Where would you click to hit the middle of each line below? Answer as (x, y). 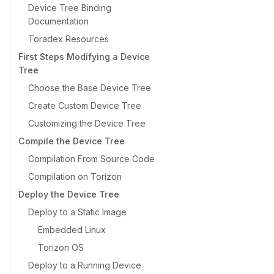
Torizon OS (61, 247)
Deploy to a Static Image (77, 212)
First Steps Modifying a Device (84, 56)
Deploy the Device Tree (69, 194)
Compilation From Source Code (91, 158)
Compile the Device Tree (72, 141)
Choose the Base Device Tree (90, 87)
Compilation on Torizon (75, 176)
